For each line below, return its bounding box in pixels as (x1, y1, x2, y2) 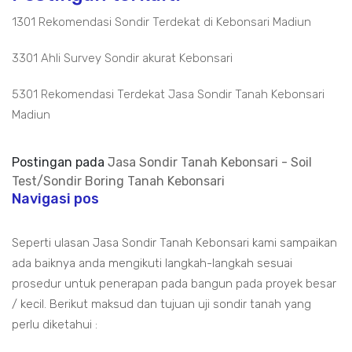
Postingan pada (12, 155, 108, 170)
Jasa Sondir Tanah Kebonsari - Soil (108, 155, 312, 170)
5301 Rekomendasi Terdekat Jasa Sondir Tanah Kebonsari (12, 87, 324, 101)
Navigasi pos (12, 190, 99, 207)
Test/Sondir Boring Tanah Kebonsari (12, 174, 225, 189)
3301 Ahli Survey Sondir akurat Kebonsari (12, 51, 233, 65)
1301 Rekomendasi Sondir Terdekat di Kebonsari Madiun (12, 15, 311, 29)
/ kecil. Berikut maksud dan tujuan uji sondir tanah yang (12, 297, 311, 311)
